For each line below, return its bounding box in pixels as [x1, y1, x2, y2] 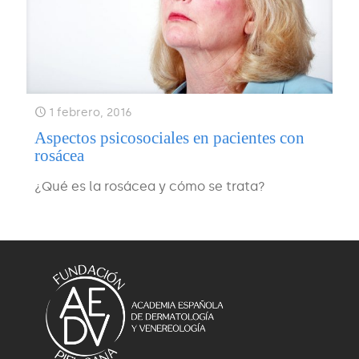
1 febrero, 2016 [49, 106, 132, 120]
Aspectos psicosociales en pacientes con [34, 128, 305, 148]
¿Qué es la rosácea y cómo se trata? [34, 179, 265, 195]
